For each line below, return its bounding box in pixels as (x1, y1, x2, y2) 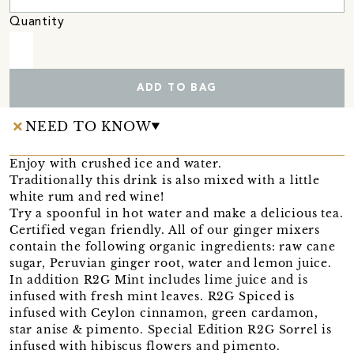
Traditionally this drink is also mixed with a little (9, 172, 320, 187)
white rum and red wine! (9, 189, 164, 204)
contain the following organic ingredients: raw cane (9, 239, 336, 254)
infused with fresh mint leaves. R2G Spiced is (9, 288, 295, 303)
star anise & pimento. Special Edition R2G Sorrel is (9, 322, 332, 337)
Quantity (9, 15, 65, 28)
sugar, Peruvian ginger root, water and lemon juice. (9, 255, 332, 270)
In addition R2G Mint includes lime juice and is (9, 272, 308, 287)
